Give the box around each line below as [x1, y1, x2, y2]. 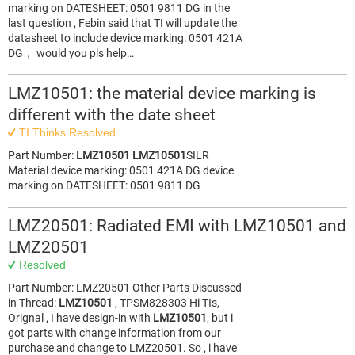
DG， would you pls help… [8, 47, 134, 59]
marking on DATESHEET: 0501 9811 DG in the [8, 2, 230, 14]
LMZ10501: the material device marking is [8, 84, 316, 103]
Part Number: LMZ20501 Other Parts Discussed [8, 281, 242, 294]
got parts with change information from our [8, 326, 221, 339]
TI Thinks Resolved [18, 126, 116, 139]
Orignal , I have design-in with [8, 311, 153, 324]
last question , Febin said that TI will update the [8, 17, 237, 29]
